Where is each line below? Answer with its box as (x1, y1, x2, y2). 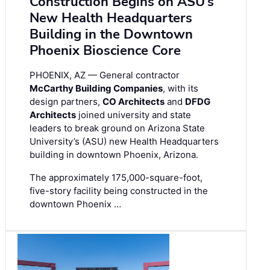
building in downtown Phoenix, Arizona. (30, 148, 198, 160)
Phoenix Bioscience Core (30, 41, 181, 60)
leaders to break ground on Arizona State (30, 122, 205, 134)
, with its (163, 82, 198, 94)
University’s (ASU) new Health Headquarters (30, 135, 219, 147)
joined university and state (76, 108, 191, 121)
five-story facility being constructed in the (30, 184, 208, 196)
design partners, (30, 95, 102, 107)
